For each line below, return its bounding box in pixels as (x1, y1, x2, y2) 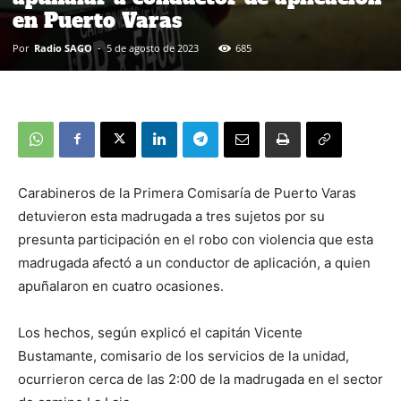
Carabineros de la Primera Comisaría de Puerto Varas (18, 183, 356, 201)
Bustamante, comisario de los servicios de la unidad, (18, 346, 349, 364)
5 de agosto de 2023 (107, 40, 199, 55)
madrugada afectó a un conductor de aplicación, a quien (18, 253, 371, 271)
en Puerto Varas (13, 6, 182, 34)
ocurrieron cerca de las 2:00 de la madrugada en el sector (18, 370, 383, 388)
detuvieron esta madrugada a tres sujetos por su (18, 207, 325, 225)
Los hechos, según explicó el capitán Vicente (18, 323, 303, 341)
